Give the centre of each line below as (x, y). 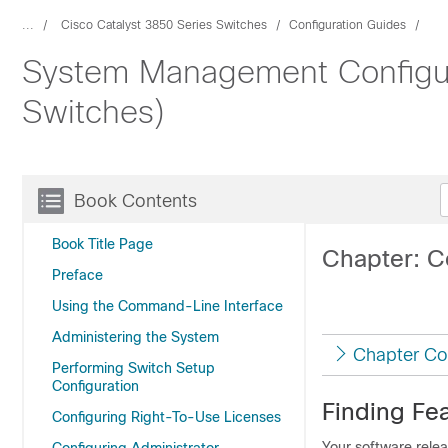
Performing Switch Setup (133, 368)
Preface (77, 275)
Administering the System (135, 337)
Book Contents (135, 201)
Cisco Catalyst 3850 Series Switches (164, 25)
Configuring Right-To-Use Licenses (166, 417)
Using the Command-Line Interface (167, 306)
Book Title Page (102, 244)
